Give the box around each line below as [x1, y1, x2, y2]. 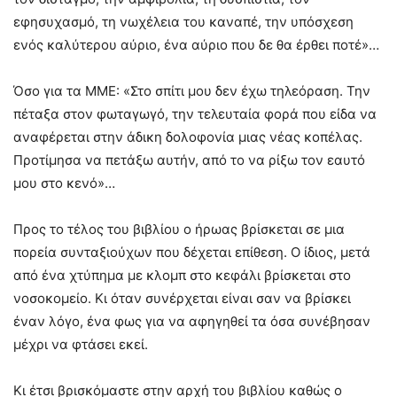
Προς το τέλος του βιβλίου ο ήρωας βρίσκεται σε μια [13, 220, 345, 237]
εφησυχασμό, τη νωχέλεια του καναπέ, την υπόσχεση [13, 12, 354, 30]
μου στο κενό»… [13, 174, 115, 191]
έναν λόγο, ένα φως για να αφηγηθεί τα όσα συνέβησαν [13, 312, 370, 330]
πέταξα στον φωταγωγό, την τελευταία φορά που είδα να [13, 105, 377, 122]
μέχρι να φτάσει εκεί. [13, 335, 148, 353]
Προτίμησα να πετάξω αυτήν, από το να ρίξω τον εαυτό [13, 151, 365, 168]
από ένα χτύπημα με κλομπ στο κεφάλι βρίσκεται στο [13, 266, 351, 284]
